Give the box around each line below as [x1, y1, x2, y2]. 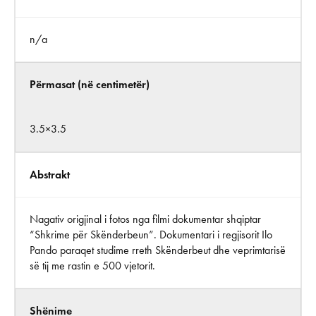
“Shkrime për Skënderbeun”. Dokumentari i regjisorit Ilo [30, 228, 272, 241]
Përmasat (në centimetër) [30, 78, 150, 91]
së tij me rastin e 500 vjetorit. [30, 259, 155, 272]
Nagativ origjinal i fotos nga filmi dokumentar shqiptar [30, 212, 261, 226]
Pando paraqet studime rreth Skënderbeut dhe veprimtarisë [30, 243, 286, 257]
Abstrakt [30, 168, 70, 181]
